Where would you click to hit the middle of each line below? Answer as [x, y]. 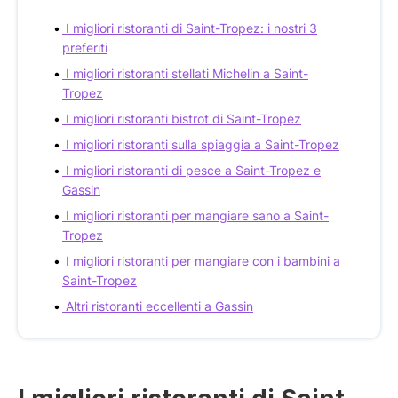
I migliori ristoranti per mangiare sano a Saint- [197, 215]
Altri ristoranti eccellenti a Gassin [159, 306]
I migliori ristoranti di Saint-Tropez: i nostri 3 [191, 28]
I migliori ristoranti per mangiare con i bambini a [203, 260]
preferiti [85, 47]
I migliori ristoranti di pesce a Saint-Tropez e [193, 170]
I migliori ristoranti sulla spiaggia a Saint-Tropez [203, 144]
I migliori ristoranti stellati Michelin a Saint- [187, 73]
